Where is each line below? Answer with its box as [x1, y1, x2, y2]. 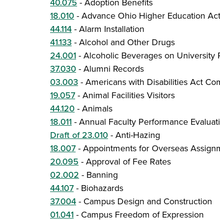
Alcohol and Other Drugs [79, 36, 175, 49]
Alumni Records [83, 62, 144, 75]
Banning [86, 168, 118, 181]
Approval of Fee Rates [86, 155, 171, 168]
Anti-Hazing [115, 129, 160, 141]
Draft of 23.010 [50, 129, 108, 141]
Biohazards [81, 182, 123, 194]
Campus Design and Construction [83, 195, 212, 208]
